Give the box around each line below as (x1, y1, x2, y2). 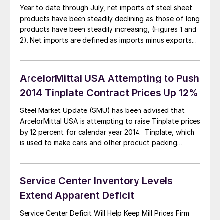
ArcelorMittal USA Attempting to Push (20, 72, 199, 84)
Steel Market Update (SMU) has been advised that (20, 106, 185, 115)
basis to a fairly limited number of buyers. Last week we (20, 160, 200, 169)
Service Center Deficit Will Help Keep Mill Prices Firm (20, 209, 189, 218)
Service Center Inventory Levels (20, 175, 173, 187)
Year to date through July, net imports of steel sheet (20, 3, 192, 12)
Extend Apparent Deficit (20, 190, 134, 202)
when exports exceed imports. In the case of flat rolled (20, 57, 199, 66)
